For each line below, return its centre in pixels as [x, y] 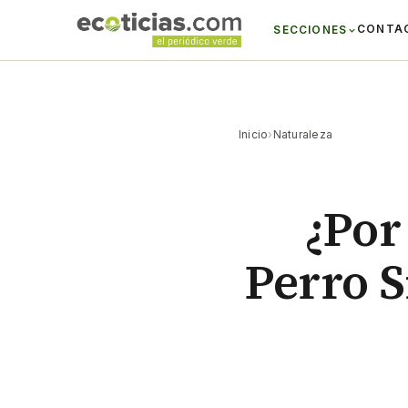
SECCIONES [311, 30]
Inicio [254, 134]
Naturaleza [303, 134]
